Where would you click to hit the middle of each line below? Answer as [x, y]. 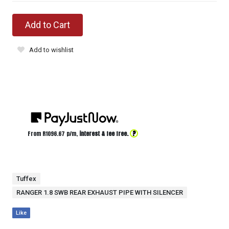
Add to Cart [48, 25]
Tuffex [26, 178]
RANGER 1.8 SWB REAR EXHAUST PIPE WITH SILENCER [100, 192]
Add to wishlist [51, 50]
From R [37, 133]
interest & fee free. [104, 133]
